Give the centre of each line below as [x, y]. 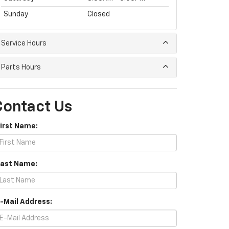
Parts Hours [21, 67]
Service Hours [24, 43]
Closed [99, 14]
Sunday [16, 14]
